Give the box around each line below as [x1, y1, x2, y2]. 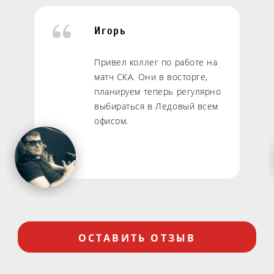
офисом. [94, 115, 128, 127]
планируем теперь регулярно [94, 86, 221, 97]
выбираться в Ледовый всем [94, 100, 218, 112]
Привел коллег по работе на [94, 56, 218, 68]
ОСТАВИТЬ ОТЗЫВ [78, 231, 196, 245]
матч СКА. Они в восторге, [94, 71, 208, 83]
